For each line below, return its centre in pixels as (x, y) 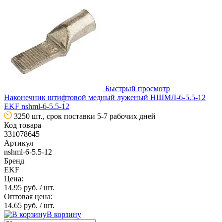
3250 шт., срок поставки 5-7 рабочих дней (85, 116)
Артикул (19, 143)
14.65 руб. (22, 205)
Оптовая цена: (28, 196)
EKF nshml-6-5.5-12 (37, 106)
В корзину (64, 214)
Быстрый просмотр (138, 88)
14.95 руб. (22, 187)
